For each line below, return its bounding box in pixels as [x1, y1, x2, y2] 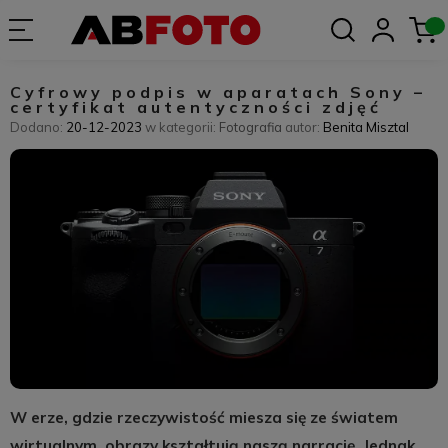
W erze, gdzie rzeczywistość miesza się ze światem [9, 408, 398, 428]
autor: [281, 119, 323, 135]
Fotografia [218, 119, 282, 135]
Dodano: [9, 119, 66, 135]
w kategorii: [141, 119, 219, 135]
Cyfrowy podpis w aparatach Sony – [9, 82, 426, 102]
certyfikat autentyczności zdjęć [9, 97, 382, 117]
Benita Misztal [322, 119, 409, 135]
